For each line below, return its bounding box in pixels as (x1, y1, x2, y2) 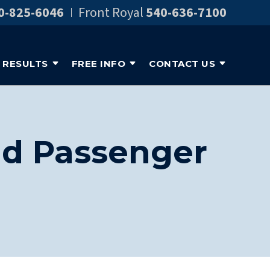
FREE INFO (71, 57, 125, 69)
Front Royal (78, 3, 143, 22)
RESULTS (2, 57, 48, 69)
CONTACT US (149, 57, 215, 69)
